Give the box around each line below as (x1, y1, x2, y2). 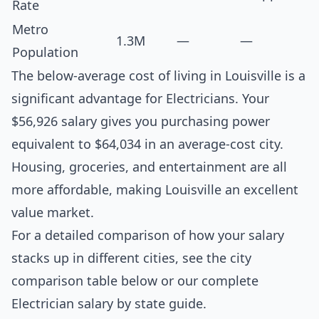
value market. (11, 205, 94, 220)
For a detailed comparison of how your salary (11, 228, 284, 243)
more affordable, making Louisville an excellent (11, 182, 298, 197)
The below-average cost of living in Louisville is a (11, 68, 305, 83)
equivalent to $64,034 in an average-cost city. (11, 137, 283, 152)
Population (12, 45, 78, 60)
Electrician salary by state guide (11, 296, 203, 311)
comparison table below (11, 273, 157, 288)
